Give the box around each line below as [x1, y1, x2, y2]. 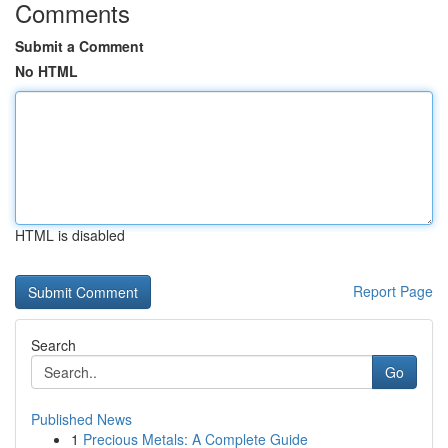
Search [31, 335, 76, 355]
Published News [31, 409, 132, 429]
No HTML [15, 61, 78, 81]
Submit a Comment [15, 36, 144, 56]
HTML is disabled [15, 225, 125, 245]
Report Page [353, 281, 433, 301]
